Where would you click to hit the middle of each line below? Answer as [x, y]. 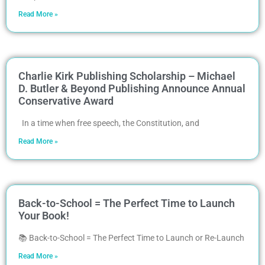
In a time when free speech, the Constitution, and [109, 123]
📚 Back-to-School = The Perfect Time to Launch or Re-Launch [131, 237]
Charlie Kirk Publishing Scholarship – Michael [127, 76]
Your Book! [44, 215]
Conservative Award [66, 101]
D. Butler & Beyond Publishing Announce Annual [132, 88]
